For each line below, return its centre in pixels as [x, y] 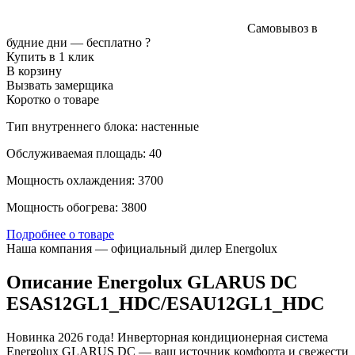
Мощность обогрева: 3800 [76, 207]
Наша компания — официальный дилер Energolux [142, 248]
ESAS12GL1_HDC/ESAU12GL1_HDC [165, 303]
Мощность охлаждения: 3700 [85, 180]
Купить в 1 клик [50, 56]
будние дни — [46, 42]
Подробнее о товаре [60, 234]
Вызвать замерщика [60, 85]
